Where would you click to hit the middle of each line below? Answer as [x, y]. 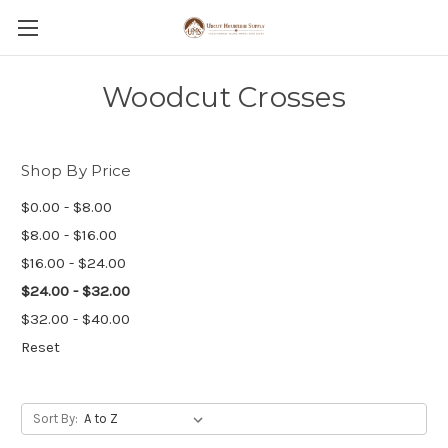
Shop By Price [76, 170]
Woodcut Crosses [224, 97]
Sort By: [55, 418]
